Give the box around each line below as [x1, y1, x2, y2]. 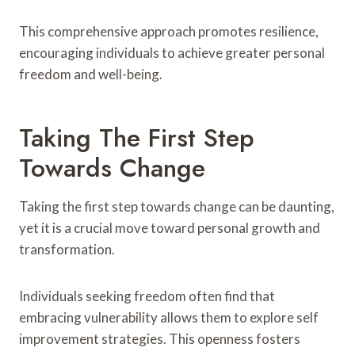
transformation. [19, 240, 115, 258]
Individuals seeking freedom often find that [19, 287, 275, 304]
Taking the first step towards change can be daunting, [19, 197, 334, 215]
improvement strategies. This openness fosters [19, 330, 300, 347]
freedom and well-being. [19, 65, 162, 82]
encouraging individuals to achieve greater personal [19, 44, 325, 61]
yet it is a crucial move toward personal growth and [19, 219, 320, 236]
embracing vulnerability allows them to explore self [19, 308, 319, 326]
